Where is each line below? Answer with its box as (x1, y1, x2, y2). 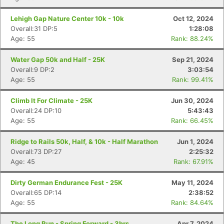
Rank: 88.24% (171, 34, 213, 42)
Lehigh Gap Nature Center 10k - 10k (10, 14, 124, 22)
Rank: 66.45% (171, 116, 213, 124)
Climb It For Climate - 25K (10, 96, 92, 104)
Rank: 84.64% (171, 198, 213, 206)
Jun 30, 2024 (171, 96, 213, 104)
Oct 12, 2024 (173, 14, 213, 22)
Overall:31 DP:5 (10, 24, 57, 32)
